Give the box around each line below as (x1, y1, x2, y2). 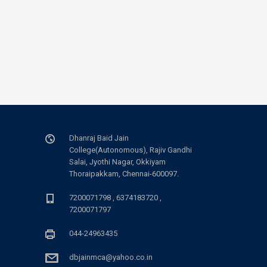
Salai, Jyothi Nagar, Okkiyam (69, 157, 166, 166)
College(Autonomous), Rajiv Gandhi (69, 145, 192, 154)
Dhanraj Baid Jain (69, 133, 129, 142)
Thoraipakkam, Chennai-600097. (69, 169, 179, 178)
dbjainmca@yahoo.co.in (69, 253, 153, 262)
